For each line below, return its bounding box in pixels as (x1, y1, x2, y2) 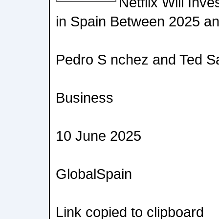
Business (56, 89, 113, 106)
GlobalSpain (56, 166, 132, 182)
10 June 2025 (56, 128, 141, 144)
